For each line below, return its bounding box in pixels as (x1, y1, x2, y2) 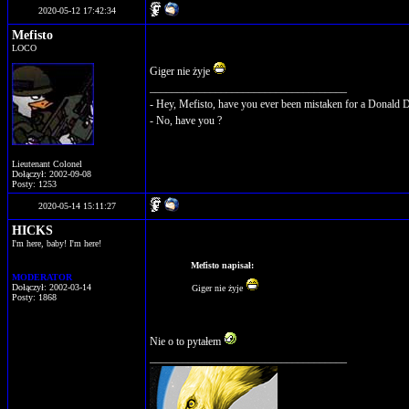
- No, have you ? (150, 114, 222, 127)
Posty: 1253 (12, 179, 57, 189)
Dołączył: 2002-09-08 (12, 169, 91, 179)
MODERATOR (12, 272, 72, 282)
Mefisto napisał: (190, 260, 254, 270)
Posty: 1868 (12, 292, 57, 302)
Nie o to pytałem (150, 335, 224, 348)
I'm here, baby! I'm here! (12, 238, 101, 248)
